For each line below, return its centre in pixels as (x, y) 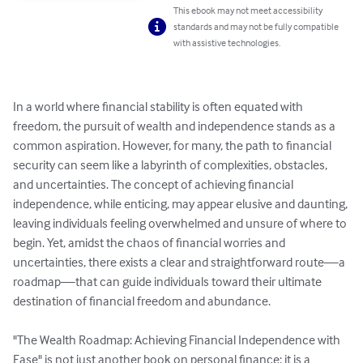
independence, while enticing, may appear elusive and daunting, (181, 204)
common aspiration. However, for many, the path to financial (173, 145)
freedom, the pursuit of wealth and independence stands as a (175, 126)
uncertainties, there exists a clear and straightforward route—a (180, 262)
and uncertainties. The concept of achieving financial (154, 184)
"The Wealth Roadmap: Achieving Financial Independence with (178, 340)
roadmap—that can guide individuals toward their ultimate (169, 282)
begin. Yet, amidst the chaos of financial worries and (150, 243)
